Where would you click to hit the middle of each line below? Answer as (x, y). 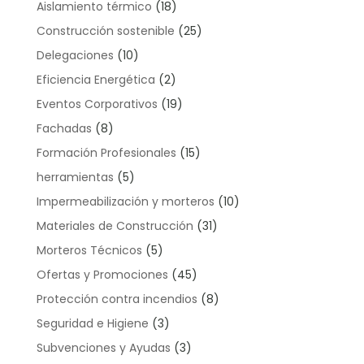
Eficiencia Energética (95, 80)
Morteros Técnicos (89, 251)
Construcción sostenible (105, 31)
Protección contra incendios (117, 299)
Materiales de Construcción (115, 226)
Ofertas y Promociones (102, 275)
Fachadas (64, 129)
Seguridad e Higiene (92, 324)
